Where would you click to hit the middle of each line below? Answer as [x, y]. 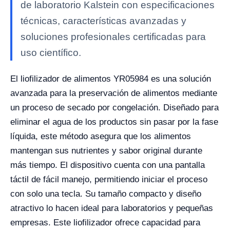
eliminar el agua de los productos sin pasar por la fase [114, 122]
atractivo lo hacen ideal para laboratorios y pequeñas [112, 208]
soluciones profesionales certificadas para [113, 37]
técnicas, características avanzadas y [103, 21]
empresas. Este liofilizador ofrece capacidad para [105, 223]
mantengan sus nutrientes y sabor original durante [106, 151]
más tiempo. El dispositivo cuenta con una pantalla [108, 165]
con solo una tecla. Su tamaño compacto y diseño [106, 194]
